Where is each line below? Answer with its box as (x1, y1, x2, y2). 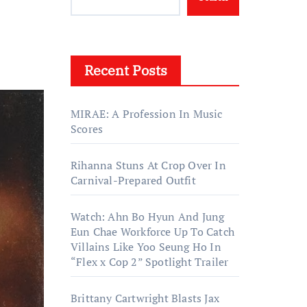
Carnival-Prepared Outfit (71, 173, 196, 188)
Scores (71, 121, 103, 136)
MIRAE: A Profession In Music (71, 106, 223, 121)
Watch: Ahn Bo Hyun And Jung (71, 209, 225, 224)
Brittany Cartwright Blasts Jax (71, 291, 219, 306)
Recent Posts (84, 61, 167, 79)
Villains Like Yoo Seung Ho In (71, 239, 221, 254)
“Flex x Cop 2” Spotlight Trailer (71, 254, 229, 269)
